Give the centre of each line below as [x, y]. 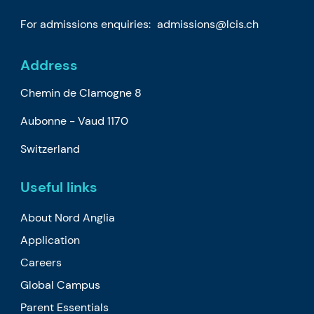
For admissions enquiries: [87, 24]
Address [49, 65]
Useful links [59, 187]
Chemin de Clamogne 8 [81, 93]
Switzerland [50, 149]
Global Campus [61, 285]
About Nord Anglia [68, 217]
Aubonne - [49, 121]
